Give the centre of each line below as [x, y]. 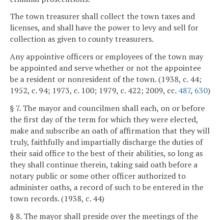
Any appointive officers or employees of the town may [107, 57]
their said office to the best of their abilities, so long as [106, 153]
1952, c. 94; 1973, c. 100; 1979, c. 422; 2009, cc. [94, 91]
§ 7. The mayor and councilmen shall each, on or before [107, 108]
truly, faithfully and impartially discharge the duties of [106, 142]
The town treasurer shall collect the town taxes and [102, 16]
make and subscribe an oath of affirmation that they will [110, 130]
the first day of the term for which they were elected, [104, 119]
